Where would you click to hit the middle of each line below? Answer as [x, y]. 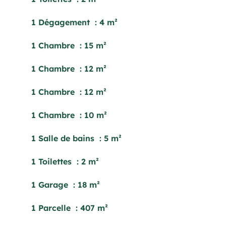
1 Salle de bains [64, 138]
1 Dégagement [62, 22]
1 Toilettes [53, 161]
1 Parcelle [52, 208]
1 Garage [51, 185]
